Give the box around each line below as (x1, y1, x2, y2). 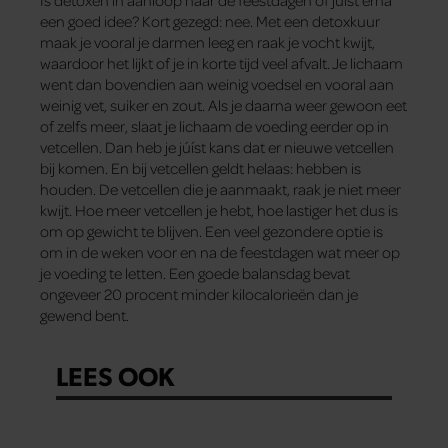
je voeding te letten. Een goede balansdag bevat (40, 263, 350, 284)
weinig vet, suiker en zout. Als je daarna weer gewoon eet (40, 95, 407, 116)
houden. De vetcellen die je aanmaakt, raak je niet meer (40, 179, 401, 200)
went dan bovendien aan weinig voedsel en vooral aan (40, 74, 394, 95)
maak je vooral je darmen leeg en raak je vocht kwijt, (40, 32, 375, 53)
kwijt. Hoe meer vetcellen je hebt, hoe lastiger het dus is (40, 200, 398, 221)
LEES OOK (56, 357, 174, 392)
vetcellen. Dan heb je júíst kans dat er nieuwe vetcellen (40, 137, 394, 158)
